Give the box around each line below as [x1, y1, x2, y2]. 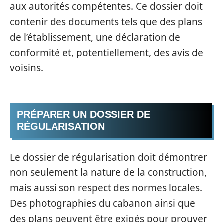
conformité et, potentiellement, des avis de [10, 46, 203, 59]
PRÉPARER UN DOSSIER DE [17, 109, 150, 120]
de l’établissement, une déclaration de [10, 30, 180, 44]
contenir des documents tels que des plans [10, 15, 202, 28]
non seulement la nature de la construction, [10, 166, 207, 179]
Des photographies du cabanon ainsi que [10, 196, 195, 210]
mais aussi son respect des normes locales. [10, 181, 202, 194]
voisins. [10, 61, 43, 74]
